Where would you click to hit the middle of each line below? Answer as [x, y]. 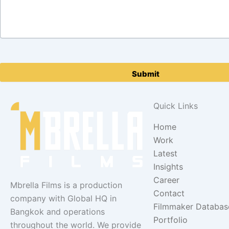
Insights [168, 166]
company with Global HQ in [63, 199]
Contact [169, 193]
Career [166, 180]
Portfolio [170, 220]
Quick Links [176, 106]
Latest [165, 153]
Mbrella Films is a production [66, 185]
